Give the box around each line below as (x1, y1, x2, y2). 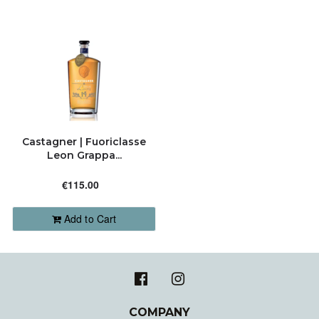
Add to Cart (63, 211, 117, 226)
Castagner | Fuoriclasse (22, 135, 146, 148)
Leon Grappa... (46, 149, 122, 162)
